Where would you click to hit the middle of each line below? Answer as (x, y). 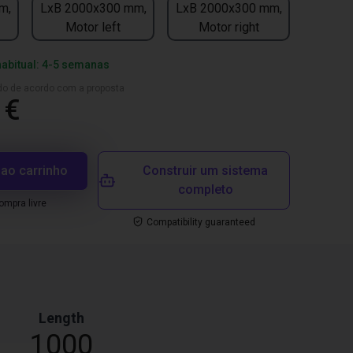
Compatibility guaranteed (201, 222)
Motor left (93, 27)
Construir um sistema (206, 171)
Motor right (229, 27)
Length (61, 318)
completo (205, 190)
